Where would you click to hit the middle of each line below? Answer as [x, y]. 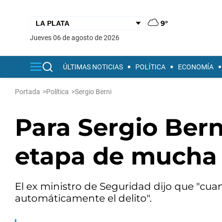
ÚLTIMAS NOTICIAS [93, 67]
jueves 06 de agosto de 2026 [77, 37]
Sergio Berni [93, 92]
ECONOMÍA [196, 67]
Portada [28, 92]
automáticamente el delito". [83, 198]
